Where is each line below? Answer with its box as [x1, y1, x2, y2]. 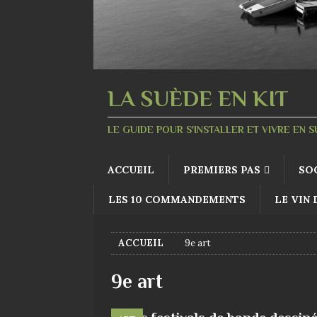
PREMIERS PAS [183, 163, 260, 176]
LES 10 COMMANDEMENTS [108, 192, 246, 206]
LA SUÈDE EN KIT [108, 85, 289, 111]
